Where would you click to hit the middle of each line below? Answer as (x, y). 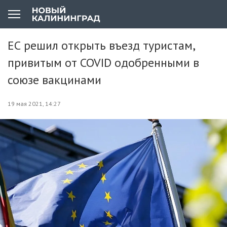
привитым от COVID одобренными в (103, 63)
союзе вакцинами (54, 80)
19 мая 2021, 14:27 (34, 104)
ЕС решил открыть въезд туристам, (101, 45)
